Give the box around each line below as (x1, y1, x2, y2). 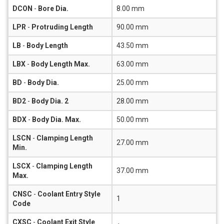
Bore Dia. (38, 4, 68, 12)
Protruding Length (31, 22, 93, 31)
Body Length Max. (31, 59, 90, 68)
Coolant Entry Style (37, 189, 100, 198)
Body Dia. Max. (32, 115, 81, 123)
